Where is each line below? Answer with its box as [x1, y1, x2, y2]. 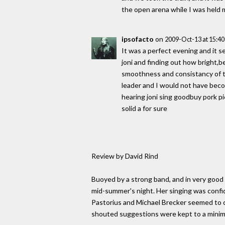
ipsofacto [122, 34, 154, 43]
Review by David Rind [91, 151, 158, 160]
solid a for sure [122, 103, 167, 113]
